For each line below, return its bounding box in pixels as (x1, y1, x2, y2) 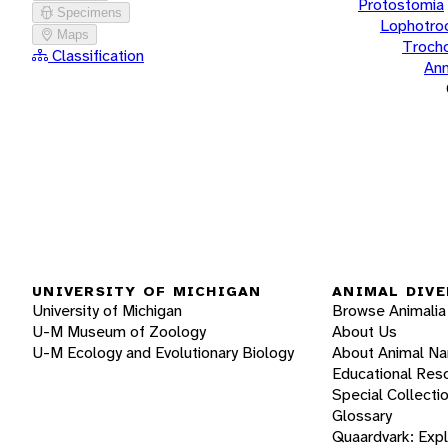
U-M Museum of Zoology (32, 321, 206, 343)
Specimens (57, 4, 122, 20)
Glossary (332, 405, 392, 427)
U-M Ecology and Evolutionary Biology (32, 342, 294, 364)
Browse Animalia (332, 300, 446, 322)
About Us (332, 321, 397, 343)
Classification (48, 44, 144, 66)
